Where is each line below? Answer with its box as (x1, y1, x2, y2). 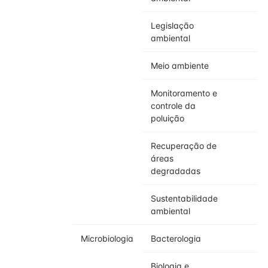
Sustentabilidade (151, 193, 218, 203)
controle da (151, 100, 196, 111)
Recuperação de (151, 141, 217, 151)
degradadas (151, 166, 200, 176)
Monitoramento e (151, 88, 217, 98)
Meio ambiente (151, 60, 209, 71)
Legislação (151, 20, 194, 31)
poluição (151, 113, 184, 123)
